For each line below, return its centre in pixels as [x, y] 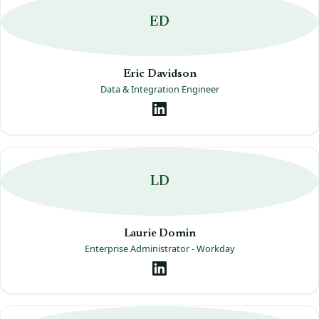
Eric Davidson [159, 74]
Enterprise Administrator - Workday [159, 248]
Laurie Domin [159, 233]
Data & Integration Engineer [159, 89]
